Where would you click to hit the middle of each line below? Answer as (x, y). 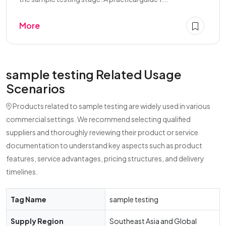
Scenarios (36, 88)
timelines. (22, 172)
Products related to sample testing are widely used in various (111, 106)
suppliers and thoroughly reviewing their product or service (102, 132)
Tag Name (29, 199)
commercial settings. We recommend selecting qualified (98, 119)
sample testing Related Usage (94, 74)
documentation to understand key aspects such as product (104, 145)
